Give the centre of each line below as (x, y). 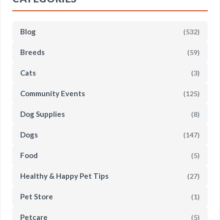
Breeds (32, 52)
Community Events (53, 93)
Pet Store (37, 196)
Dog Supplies (42, 114)
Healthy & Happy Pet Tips (64, 176)
